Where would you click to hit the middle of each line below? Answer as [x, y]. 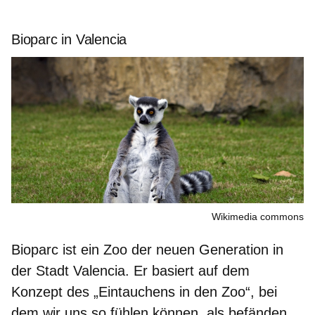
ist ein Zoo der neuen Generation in [171, 250]
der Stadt [42, 271]
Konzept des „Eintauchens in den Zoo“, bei [144, 292]
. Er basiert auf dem [187, 271]
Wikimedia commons [258, 217]
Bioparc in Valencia [69, 40]
